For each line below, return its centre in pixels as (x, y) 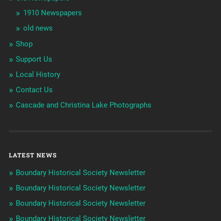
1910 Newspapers (52, 13)
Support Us (34, 59)
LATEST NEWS (33, 155)
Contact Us (34, 90)
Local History (38, 75)
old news (38, 28)
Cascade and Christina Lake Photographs (83, 105)
